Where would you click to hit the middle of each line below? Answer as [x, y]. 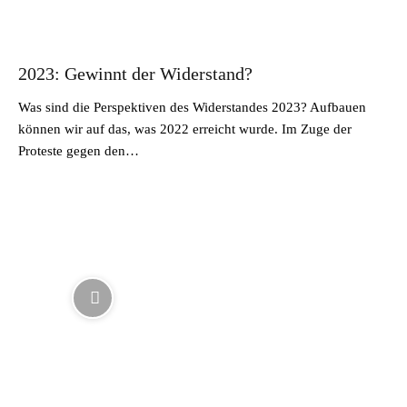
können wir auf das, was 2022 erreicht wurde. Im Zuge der [185, 129]
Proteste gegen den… [79, 150]
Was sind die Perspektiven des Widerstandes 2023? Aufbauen [192, 107]
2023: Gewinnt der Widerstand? [135, 73]
